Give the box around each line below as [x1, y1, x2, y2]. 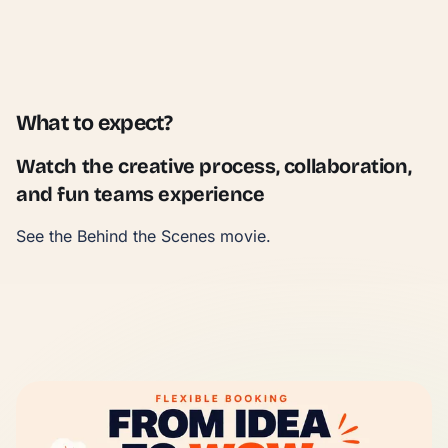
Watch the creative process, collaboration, [16, 153, 412, 178]
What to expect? [16, 109, 173, 136]
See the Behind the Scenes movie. [16, 225, 271, 246]
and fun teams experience [16, 181, 265, 206]
